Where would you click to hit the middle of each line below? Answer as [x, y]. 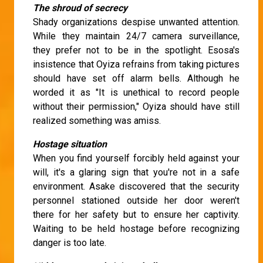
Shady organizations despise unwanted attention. [136, 22]
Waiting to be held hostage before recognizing [136, 229]
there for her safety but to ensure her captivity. [136, 215]
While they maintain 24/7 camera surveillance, [136, 36]
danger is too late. [70, 243]
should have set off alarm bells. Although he [136, 79]
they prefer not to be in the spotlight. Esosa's [136, 50]
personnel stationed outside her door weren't [136, 201]
